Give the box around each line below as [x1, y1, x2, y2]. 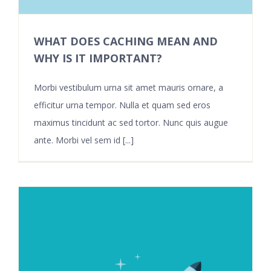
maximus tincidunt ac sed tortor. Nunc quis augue [34, 116, 228, 128]
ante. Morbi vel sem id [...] [34, 134, 134, 146]
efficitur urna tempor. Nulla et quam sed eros [34, 99, 211, 111]
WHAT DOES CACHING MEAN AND [34, 33, 218, 48]
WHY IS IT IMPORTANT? [34, 50, 162, 65]
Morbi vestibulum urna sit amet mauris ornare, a [34, 81, 223, 93]
